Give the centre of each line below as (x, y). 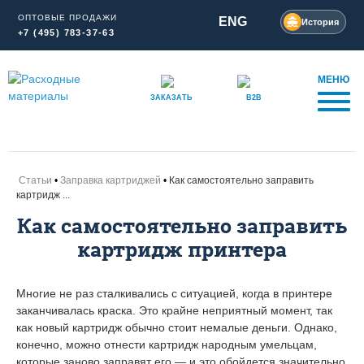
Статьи (35, 180)
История (320, 22)
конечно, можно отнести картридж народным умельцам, (167, 344)
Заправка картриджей (110, 180)
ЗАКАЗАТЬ (171, 97)
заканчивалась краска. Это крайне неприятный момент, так (174, 310)
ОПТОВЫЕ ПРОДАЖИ (67, 17)
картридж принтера (182, 249)
